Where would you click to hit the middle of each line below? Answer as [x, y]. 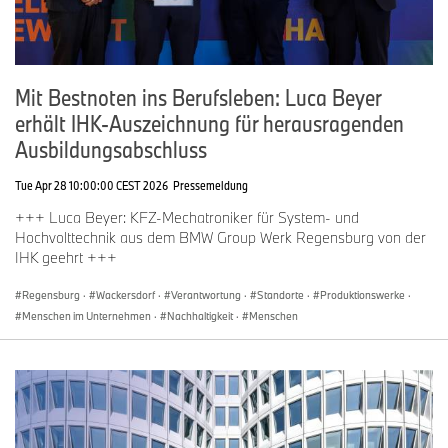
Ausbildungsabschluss [111, 148]
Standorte [280, 294]
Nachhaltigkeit [200, 315]
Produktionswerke [362, 294]
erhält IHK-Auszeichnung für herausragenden [209, 122]
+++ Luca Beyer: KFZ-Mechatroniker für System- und [187, 217]
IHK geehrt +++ [66, 257]
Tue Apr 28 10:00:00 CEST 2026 [91, 184]
